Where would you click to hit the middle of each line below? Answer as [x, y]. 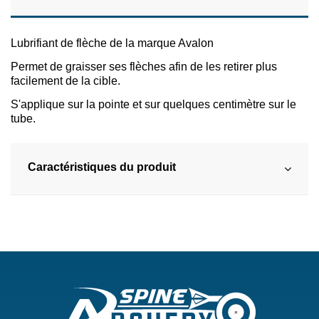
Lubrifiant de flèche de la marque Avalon [112, 43]
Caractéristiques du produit [102, 167]
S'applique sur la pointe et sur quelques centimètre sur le [153, 105]
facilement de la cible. [66, 81]
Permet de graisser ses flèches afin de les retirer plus [144, 67]
